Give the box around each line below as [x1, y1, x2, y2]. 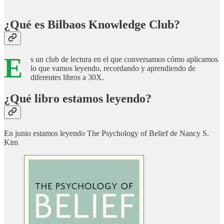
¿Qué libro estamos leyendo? [4, 92, 151, 105]
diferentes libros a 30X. [30, 73, 104, 82]
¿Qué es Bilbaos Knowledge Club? [4, 18, 180, 31]
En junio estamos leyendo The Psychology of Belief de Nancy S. [4, 129, 209, 138]
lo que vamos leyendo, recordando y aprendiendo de [30, 64, 195, 73]
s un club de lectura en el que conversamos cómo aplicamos [30, 55, 218, 64]
